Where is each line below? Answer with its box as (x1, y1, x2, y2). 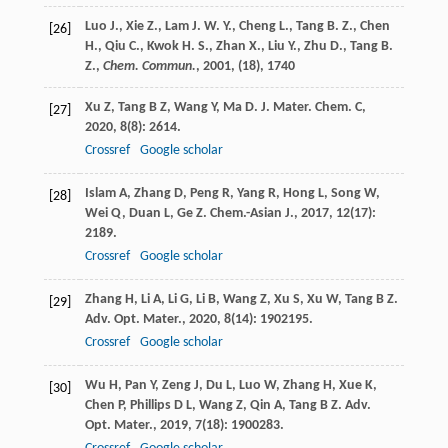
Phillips (129, 398, 171, 414)
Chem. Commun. (102, 59, 196, 75)
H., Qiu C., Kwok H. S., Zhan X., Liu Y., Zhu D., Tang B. (84, 39, 393, 55)
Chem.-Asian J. (209, 206, 294, 222)
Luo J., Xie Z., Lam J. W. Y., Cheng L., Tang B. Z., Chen (84, 19, 390, 35)
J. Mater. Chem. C (260, 100, 362, 116)
